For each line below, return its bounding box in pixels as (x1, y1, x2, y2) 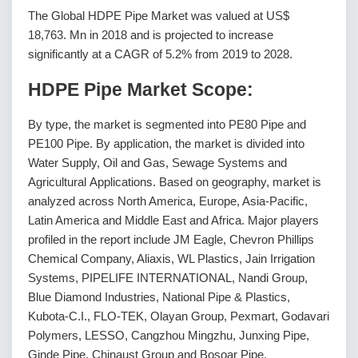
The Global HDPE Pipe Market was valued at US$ (28, 9, 289, 22)
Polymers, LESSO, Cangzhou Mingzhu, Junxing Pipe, (28, 328, 309, 343)
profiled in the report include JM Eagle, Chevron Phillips (28, 233, 314, 247)
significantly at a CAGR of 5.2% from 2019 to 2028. (28, 47, 292, 61)
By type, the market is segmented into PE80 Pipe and (28, 117, 306, 132)
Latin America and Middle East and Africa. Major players (28, 213, 319, 228)
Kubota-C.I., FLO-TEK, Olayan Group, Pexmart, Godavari (28, 309, 329, 324)
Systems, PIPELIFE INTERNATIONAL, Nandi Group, (28, 271, 308, 285)
